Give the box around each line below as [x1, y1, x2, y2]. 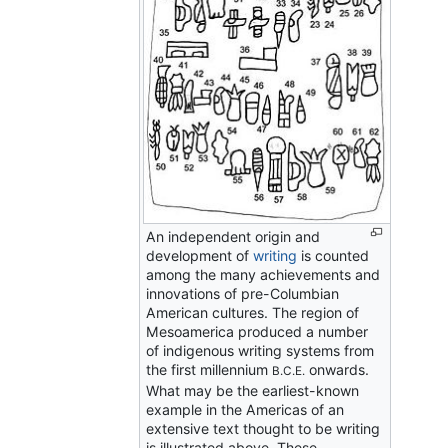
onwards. [305, 361, 370, 379]
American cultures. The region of [146, 304, 360, 322]
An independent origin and [146, 228, 321, 246]
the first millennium [146, 361, 273, 379]
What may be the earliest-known [146, 382, 360, 400]
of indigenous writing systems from [146, 342, 375, 360]
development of [146, 247, 254, 265]
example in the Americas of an [146, 401, 345, 419]
